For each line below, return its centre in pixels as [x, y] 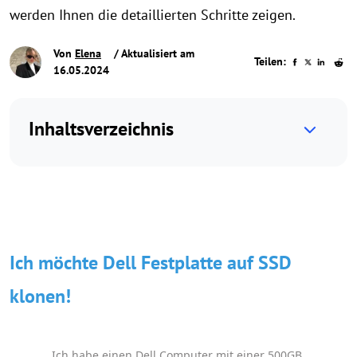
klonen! [40, 296]
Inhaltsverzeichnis [101, 129]
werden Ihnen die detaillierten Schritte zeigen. [153, 15]
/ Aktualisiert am [153, 53]
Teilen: [271, 62]
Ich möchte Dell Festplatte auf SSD [151, 263]
